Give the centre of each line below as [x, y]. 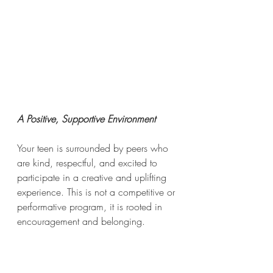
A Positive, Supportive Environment [86, 119]
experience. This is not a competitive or [97, 192]
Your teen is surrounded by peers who [94, 148]
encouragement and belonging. [81, 222]
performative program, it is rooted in [91, 207]
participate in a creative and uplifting [93, 178]
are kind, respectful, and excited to [89, 163]
